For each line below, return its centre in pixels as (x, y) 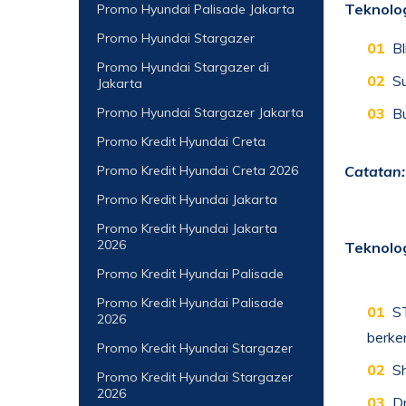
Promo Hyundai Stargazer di (183, 67)
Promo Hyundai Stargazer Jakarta (200, 112)
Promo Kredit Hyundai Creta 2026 (198, 170)
